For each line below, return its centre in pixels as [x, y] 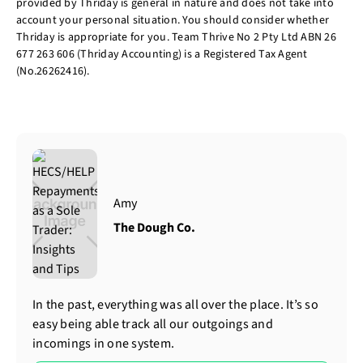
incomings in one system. [103, 343]
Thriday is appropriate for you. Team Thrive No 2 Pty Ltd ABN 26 [176, 37]
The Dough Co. [154, 227]
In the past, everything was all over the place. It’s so [175, 304]
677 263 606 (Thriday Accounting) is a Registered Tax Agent [162, 54]
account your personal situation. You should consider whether [173, 20]
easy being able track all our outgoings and [153, 324]
